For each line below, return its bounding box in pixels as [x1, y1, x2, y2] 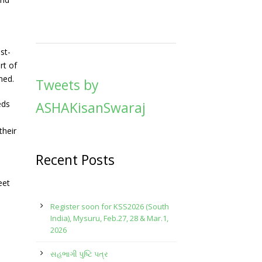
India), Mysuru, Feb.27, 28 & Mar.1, [50, 213, 168, 223]
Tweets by [36, 75, 99, 94]
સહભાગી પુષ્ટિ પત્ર [50, 249, 108, 259]
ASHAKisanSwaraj [36, 98, 146, 117]
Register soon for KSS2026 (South [50, 201, 169, 212]
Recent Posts [36, 150, 115, 169]
